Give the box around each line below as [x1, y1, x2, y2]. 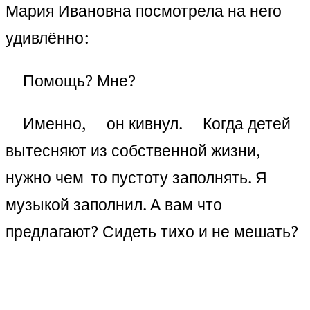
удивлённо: [6, 27, 89, 49]
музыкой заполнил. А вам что [6, 194, 222, 216]
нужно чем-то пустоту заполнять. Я [6, 167, 267, 189]
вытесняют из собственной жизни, [6, 140, 260, 162]
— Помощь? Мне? [6, 70, 136, 92]
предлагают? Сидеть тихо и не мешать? [6, 221, 298, 243]
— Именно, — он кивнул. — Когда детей [6, 113, 291, 135]
